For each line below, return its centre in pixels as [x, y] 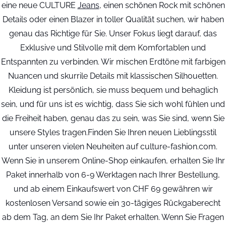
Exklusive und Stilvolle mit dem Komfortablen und [113, 48]
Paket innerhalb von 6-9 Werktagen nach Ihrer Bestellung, [113, 175]
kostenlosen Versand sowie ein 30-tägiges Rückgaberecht [113, 203]
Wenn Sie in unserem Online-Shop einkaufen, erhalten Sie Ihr [113, 161]
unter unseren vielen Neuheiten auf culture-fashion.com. [113, 147]
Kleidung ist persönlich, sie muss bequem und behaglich [113, 90]
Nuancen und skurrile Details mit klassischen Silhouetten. [113, 76]
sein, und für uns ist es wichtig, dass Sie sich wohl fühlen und [113, 104]
